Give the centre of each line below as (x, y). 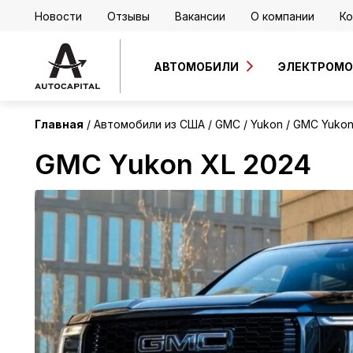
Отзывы (128, 16)
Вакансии (200, 16)
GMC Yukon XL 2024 (173, 164)
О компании (282, 16)
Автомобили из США (149, 124)
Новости (58, 16)
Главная (59, 124)
